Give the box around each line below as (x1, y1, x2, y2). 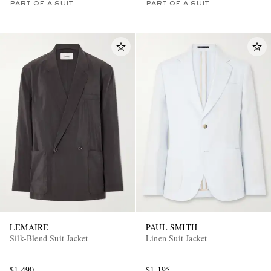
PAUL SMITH (146, 221, 197, 233)
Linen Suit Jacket (146, 232, 207, 244)
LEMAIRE (10, 221, 49, 233)
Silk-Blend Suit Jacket (10, 232, 88, 244)
